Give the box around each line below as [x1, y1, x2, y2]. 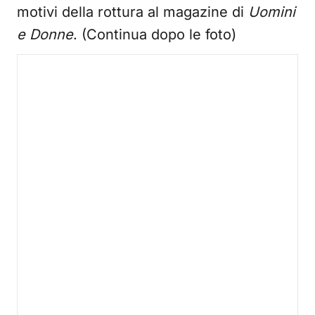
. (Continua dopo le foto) [73, 26, 236, 43]
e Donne [17, 26, 73, 43]
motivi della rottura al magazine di [17, 4, 248, 20]
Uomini [248, 4, 295, 20]
